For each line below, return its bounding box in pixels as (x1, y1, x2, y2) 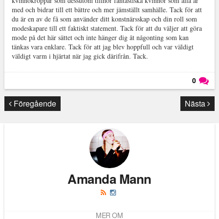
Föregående (11, 98, 56, 109)
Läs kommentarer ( (144, 91, 204, 101)
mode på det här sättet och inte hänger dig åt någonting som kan (11, 33, 189, 43)
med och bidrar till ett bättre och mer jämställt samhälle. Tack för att (11, 5, 202, 15)
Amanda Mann (67, 170, 152, 188)
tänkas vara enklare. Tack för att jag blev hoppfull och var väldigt (11, 42, 194, 52)
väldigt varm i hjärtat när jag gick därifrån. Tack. (11, 51, 151, 61)
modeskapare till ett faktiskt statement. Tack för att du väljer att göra (11, 23, 202, 33)
